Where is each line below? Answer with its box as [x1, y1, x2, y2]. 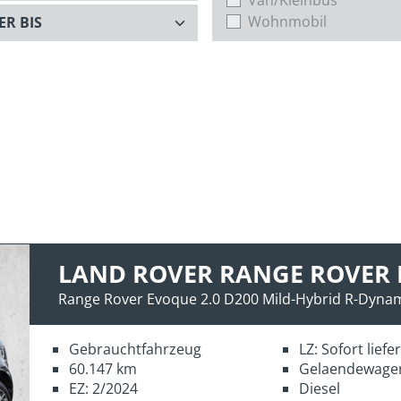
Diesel [298, 378, 340, 398]
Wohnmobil [248, 12, 327, 32]
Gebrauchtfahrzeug [69, 338, 201, 359]
